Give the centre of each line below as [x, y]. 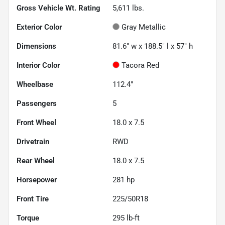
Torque [28, 218]
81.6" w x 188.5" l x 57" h [153, 46]
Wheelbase [35, 85]
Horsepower [37, 180]
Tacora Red [140, 66]
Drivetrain [33, 142]
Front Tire [33, 199]
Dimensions [36, 46]
